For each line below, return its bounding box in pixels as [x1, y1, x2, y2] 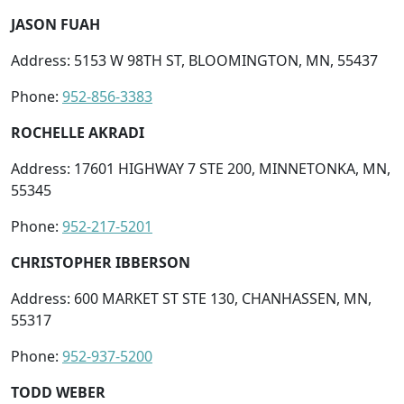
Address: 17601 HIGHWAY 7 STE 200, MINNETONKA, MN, [11, 158, 390, 179]
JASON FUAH [11, 14, 100, 34]
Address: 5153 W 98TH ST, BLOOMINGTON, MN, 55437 [11, 50, 378, 70]
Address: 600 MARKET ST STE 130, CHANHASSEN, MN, [11, 288, 372, 308]
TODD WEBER [11, 381, 106, 402]
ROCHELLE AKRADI [11, 122, 144, 142]
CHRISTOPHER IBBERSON [11, 252, 190, 272]
